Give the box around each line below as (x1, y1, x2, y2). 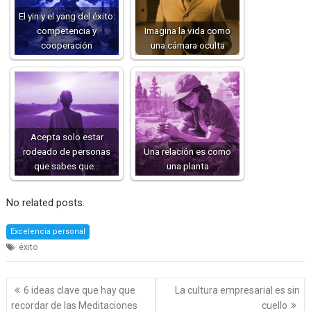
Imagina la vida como (144, 25, 231, 37)
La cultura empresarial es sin (174, 284, 300, 296)
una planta (166, 160, 209, 172)
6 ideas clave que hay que (24, 284, 136, 296)
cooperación (41, 40, 93, 51)
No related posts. (6, 196, 85, 210)
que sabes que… (33, 160, 100, 172)
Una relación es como (144, 146, 232, 158)
